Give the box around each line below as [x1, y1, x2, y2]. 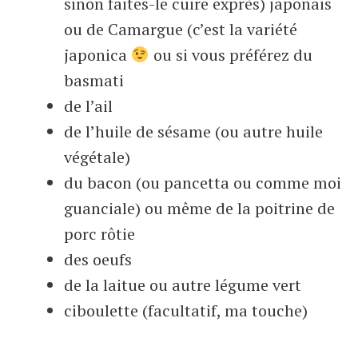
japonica [64, 44, 131, 66]
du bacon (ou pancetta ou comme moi [64, 172, 341, 193]
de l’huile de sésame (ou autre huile [64, 121, 323, 142]
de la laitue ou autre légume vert [64, 274, 301, 296]
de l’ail [64, 95, 113, 117]
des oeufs [64, 249, 132, 270]
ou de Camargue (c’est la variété [64, 18, 297, 40]
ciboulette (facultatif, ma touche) [64, 300, 308, 321]
